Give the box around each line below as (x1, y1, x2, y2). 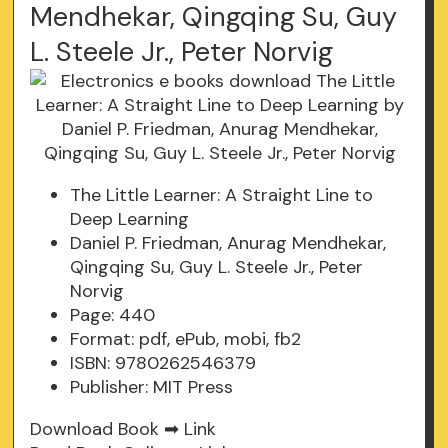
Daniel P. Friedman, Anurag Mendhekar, (70, 231, 387, 256)
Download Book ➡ (30, 417, 185, 442)
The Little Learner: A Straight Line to (70, 183, 374, 208)
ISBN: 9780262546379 (70, 351, 257, 376)
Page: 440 (70, 303, 156, 328)
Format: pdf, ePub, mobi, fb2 (70, 327, 302, 352)
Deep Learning (70, 207, 190, 232)
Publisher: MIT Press (70, 375, 234, 400)
